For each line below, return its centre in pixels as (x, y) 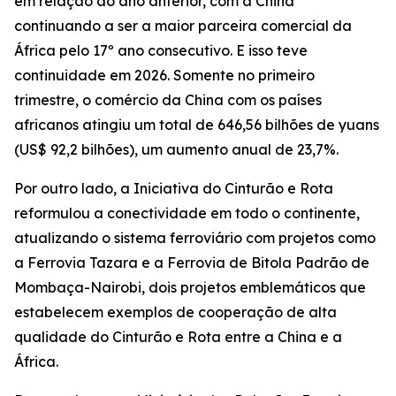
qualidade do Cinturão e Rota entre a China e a (178, 337)
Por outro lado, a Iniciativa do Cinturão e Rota (174, 188)
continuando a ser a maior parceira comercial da (183, 26)
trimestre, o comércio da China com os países (168, 100)
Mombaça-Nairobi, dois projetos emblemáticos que (190, 287)
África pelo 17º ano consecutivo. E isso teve (161, 50)
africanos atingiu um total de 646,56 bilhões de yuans (197, 125)
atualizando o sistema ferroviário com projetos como (195, 238)
